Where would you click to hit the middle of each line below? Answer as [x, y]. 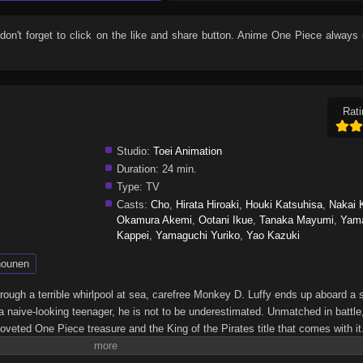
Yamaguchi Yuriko [198, 235]
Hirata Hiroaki [208, 204]
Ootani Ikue [226, 220]
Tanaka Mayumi [297, 220]
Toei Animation [188, 151]
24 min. [178, 169]
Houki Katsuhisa [284, 204]
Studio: [134, 151]
